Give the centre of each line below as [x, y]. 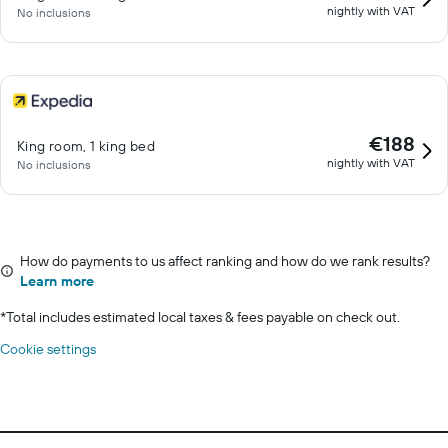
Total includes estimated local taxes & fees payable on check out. [203, 317]
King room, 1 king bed [86, 146]
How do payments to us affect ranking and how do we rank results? [225, 261]
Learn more [57, 281]
